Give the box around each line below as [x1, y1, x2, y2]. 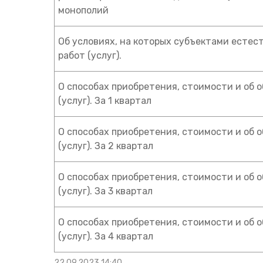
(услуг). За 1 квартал [58, 95, 151, 106]
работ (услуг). [58, 50, 124, 61]
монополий [58, 5, 109, 16]
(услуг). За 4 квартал [58, 231, 153, 242]
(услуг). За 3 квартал [58, 186, 153, 197]
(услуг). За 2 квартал [58, 140, 153, 151]
